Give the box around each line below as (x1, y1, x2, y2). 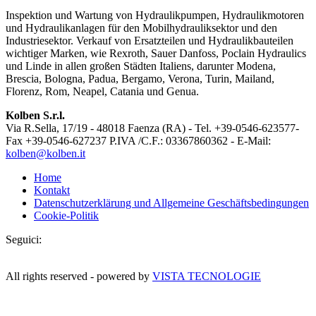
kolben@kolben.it (6, 147, 85, 159)
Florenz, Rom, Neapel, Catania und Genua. (6, 85, 199, 97)
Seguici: (6, 233, 42, 245)
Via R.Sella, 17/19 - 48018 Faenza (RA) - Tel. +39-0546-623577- (6, 121, 299, 134)
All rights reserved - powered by (6, 269, 152, 282)
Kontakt (34, 183, 70, 196)
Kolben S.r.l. (6, 109, 65, 121)
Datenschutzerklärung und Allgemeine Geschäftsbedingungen (34, 196, 309, 209)
